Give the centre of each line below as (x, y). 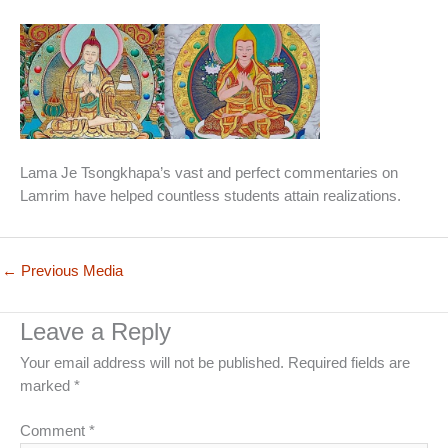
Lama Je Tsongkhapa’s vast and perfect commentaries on (209, 172)
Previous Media (70, 270)
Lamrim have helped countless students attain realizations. (210, 195)
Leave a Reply (95, 332)
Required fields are (349, 363)
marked (47, 386)
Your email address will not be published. (152, 363)
